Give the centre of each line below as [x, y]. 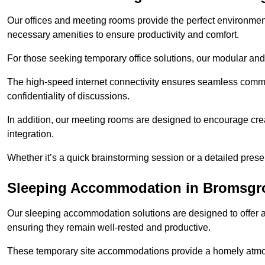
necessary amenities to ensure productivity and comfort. [123, 35]
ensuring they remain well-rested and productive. [109, 228]
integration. [30, 134]
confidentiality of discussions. [68, 96]
